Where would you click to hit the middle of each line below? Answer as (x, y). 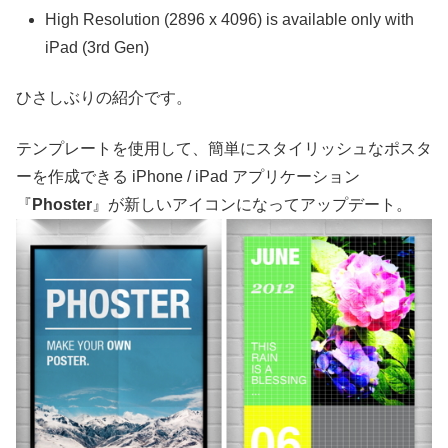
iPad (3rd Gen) (97, 47)
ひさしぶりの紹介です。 (104, 98)
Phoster (62, 204)
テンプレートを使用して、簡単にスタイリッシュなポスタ (224, 148)
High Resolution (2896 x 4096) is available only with (230, 19)
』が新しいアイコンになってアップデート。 (252, 204)
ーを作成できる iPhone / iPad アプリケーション (188, 176)
